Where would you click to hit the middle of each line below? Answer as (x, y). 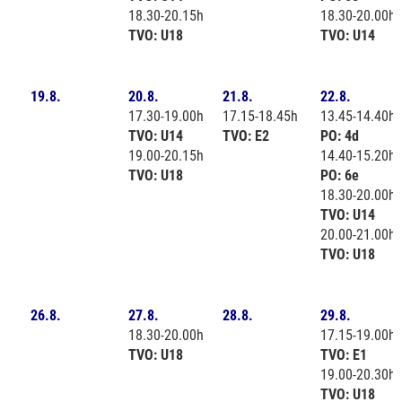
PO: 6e (340, 175)
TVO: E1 (344, 354)
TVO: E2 (246, 135)
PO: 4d (340, 135)
